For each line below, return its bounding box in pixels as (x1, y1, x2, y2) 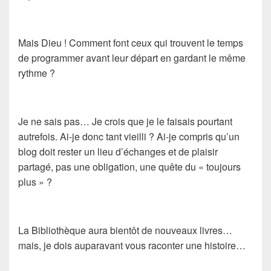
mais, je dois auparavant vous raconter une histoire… (18, 238, 246, 252)
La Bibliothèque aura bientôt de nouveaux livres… (18, 223, 232, 237)
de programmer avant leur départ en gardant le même (18, 50, 246, 65)
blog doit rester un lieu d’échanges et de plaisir (18, 144, 218, 158)
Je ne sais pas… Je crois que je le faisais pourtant (18, 114, 232, 128)
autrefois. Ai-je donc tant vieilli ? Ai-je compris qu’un (18, 129, 240, 143)
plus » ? (18, 174, 52, 189)
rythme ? (18, 65, 55, 80)
